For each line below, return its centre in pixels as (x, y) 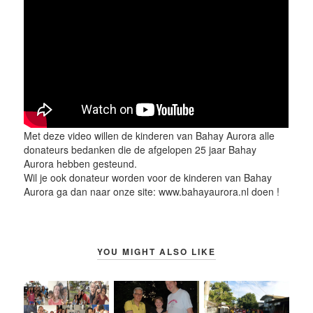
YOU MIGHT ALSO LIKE (156, 251)
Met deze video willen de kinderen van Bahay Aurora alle (150, 135)
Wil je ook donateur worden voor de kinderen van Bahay (148, 177)
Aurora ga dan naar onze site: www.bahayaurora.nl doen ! (152, 191)
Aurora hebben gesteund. (81, 163)
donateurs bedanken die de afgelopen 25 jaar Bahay (140, 149)
